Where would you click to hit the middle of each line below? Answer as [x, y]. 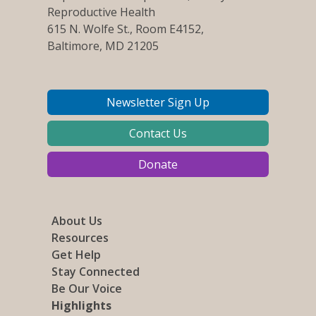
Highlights [82, 305]
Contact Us [158, 133]
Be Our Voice [87, 288]
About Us [77, 220]
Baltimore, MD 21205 [103, 45]
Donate [158, 164]
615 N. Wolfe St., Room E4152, [126, 29]
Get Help [77, 254]
